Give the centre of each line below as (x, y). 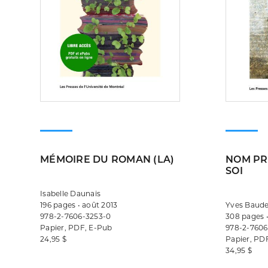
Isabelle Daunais (70, 193)
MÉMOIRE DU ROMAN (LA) (107, 159)
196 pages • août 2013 (79, 205)
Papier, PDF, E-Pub (76, 227)
